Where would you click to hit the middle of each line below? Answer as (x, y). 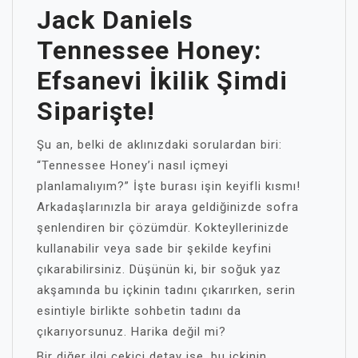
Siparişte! (96, 111)
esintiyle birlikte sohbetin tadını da (139, 311)
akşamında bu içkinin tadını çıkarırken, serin (166, 290)
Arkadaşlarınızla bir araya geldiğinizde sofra (168, 207)
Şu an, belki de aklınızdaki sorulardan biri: (159, 145)
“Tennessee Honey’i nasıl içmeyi (133, 165)
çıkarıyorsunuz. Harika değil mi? (131, 332)
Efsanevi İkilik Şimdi (162, 81)
